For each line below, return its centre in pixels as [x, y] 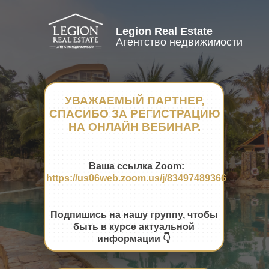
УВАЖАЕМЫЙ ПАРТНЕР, [134, 101]
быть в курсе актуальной [134, 227]
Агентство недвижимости [179, 42]
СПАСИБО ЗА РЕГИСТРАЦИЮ [134, 114]
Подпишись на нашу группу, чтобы [134, 215]
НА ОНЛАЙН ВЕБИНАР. [134, 127]
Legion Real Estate [164, 31]
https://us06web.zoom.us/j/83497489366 [136, 178]
